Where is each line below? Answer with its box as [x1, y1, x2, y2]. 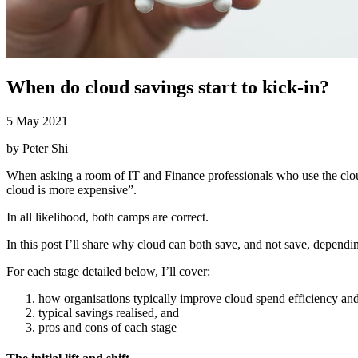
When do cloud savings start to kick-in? [6, 76, 329, 97]
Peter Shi [22, 141, 68, 155]
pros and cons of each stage [38, 320, 177, 334]
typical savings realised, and [38, 305, 179, 320]
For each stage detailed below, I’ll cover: [6, 264, 210, 278]
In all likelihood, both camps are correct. [6, 209, 209, 224]
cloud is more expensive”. [6, 182, 137, 197]
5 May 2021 [6, 113, 68, 128]
